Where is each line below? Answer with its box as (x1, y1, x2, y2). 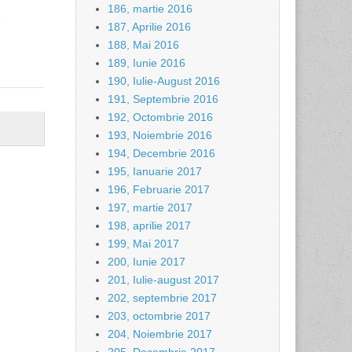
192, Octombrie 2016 (108, 111, 213, 123)
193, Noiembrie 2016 (108, 129, 212, 141)
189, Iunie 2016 (108, 57, 185, 69)
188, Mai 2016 (108, 38, 179, 51)
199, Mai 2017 (108, 237, 179, 250)
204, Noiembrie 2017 (108, 328, 212, 340)
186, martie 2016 (108, 2, 192, 15)
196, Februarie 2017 (108, 183, 210, 196)
